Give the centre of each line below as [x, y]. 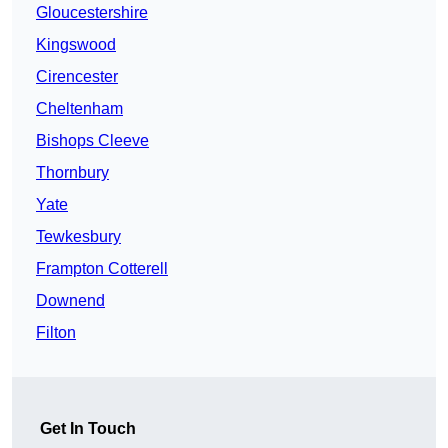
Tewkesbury [78, 237]
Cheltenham [79, 109]
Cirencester [77, 77]
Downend [70, 301]
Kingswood [76, 45]
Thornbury [72, 173]
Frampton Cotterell [102, 269]
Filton [56, 333]
